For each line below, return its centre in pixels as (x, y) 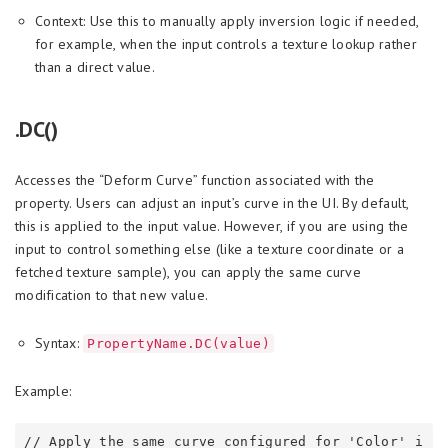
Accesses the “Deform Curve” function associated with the (195, 180)
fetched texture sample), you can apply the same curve (188, 272)
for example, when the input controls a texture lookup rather (226, 44)
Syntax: (59, 343)
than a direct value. (95, 67)
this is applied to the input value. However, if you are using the (212, 226)
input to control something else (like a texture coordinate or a (209, 249)
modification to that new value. (112, 295)
